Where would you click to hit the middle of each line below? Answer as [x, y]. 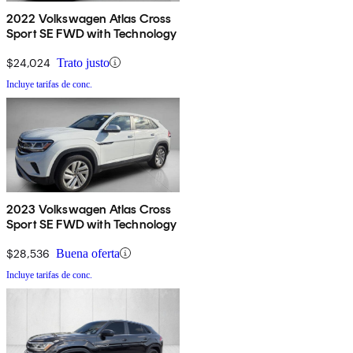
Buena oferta [88, 253]
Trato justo [83, 62]
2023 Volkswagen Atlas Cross [89, 209]
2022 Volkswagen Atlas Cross [89, 18]
